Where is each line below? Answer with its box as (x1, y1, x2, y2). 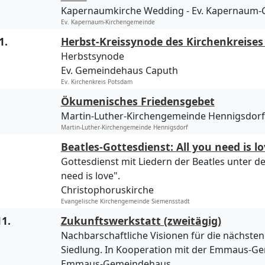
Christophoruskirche (60, 183, 154, 197)
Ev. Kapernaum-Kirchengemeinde (60, 18, 155, 27)
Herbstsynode (60, 50, 124, 63)
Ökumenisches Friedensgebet (60, 94, 215, 109)
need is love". (60, 169, 120, 183)
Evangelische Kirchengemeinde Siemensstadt (60, 197, 190, 206)
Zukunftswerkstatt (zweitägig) (60, 214, 221, 228)
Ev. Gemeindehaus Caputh (60, 64, 178, 77)
